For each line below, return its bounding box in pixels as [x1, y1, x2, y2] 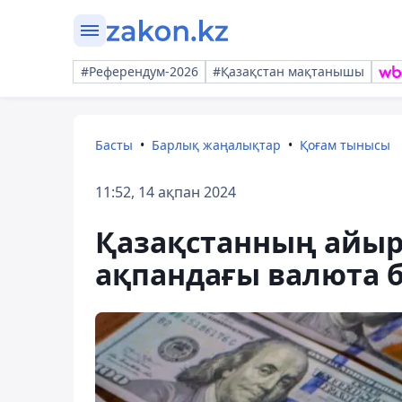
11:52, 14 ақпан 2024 [95, 182, 236, 202]
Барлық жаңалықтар [152, 136, 281, 153]
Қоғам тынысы [300, 136, 390, 153]
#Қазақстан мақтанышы [213, 63, 364, 80]
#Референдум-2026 [81, 63, 198, 80]
